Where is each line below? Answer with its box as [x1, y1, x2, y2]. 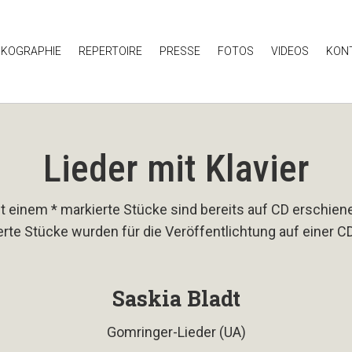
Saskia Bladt [112, 284, 240, 312]
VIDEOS [271, 45, 310, 57]
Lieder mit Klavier [42, 145, 310, 191]
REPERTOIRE [79, 45, 143, 57]
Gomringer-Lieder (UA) [106, 323, 246, 340]
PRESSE [159, 45, 201, 57]
